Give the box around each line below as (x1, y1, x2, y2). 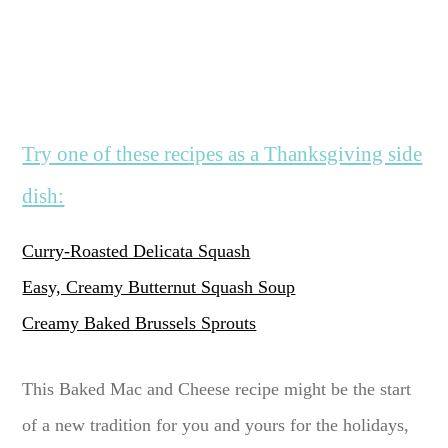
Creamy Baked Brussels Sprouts (22, 313, 257, 334)
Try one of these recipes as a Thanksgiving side (22, 142, 423, 167)
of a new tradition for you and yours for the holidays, (22, 415, 410, 436)
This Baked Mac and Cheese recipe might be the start (22, 379, 412, 400)
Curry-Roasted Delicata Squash (22, 241, 251, 262)
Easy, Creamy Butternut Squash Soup (22, 277, 296, 298)
